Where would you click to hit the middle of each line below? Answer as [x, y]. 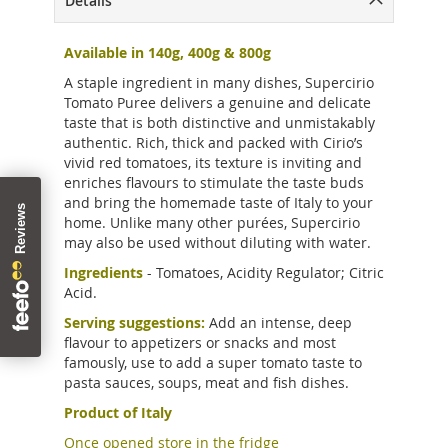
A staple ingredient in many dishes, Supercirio [219, 82]
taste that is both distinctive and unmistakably [219, 122]
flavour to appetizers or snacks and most [200, 342]
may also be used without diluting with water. [217, 242]
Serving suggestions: [134, 322]
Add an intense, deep [278, 322]
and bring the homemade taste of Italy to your [218, 202]
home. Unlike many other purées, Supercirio [212, 222]
